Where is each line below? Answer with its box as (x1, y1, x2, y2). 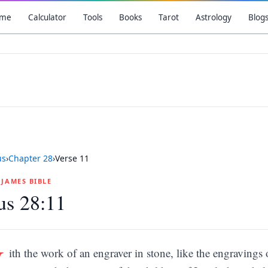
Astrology (195, 12, 232, 23)
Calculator (28, 12, 66, 23)
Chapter (8, 153, 43, 164)
